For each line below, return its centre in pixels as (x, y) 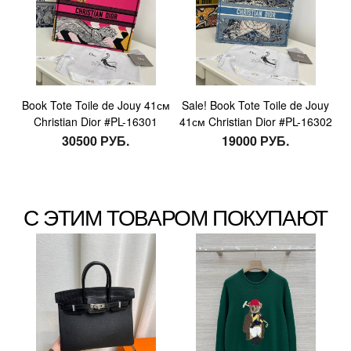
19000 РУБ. (255, 141)
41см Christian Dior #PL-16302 (255, 122)
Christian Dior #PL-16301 (96, 122)
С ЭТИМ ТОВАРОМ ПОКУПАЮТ (175, 216)
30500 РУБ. (96, 141)
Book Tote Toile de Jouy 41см (96, 105)
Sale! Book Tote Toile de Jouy (255, 105)
